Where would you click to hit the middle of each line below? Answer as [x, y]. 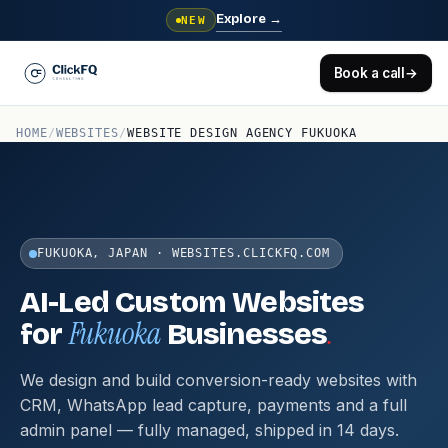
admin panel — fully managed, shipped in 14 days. [209, 430]
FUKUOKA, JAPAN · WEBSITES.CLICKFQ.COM [184, 253]
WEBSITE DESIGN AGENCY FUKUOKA [241, 133]
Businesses [244, 334]
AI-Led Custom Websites [192, 302]
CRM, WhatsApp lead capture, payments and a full [213, 405]
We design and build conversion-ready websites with [218, 380]
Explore [243, 18]
